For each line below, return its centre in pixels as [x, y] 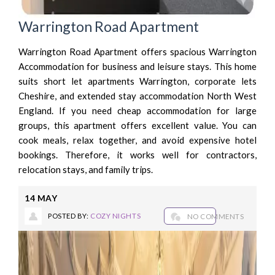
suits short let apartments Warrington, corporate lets [137, 81]
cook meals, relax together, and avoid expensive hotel [137, 140]
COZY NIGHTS [116, 215]
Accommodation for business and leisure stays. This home [137, 66]
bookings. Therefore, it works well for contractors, [137, 154]
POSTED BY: [69, 215]
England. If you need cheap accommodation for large [137, 110]
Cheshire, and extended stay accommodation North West [137, 95]
